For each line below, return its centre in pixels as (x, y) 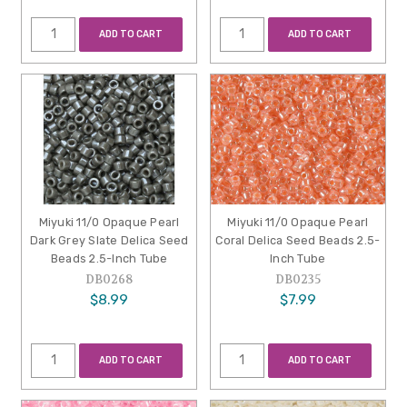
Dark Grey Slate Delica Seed (109, 241)
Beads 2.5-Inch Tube (109, 259)
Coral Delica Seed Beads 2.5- (298, 241)
